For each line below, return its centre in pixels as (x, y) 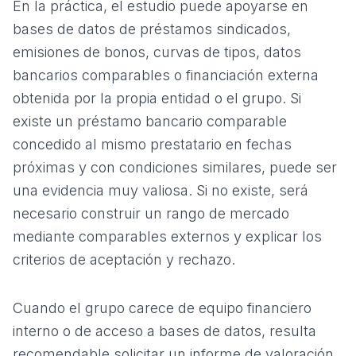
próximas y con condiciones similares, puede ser (175, 167)
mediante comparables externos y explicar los (167, 236)
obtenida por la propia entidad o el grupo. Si (157, 98)
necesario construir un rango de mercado (151, 213)
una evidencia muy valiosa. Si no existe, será (161, 190)
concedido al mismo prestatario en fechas (152, 144)
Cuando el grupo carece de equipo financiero (162, 308)
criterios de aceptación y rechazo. (124, 259)
